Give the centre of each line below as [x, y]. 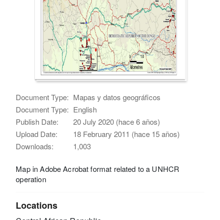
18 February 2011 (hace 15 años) [127, 134]
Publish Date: [37, 121]
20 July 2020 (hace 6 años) [117, 121]
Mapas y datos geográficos [117, 97]
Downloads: [35, 146]
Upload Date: [37, 134]
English [85, 109]
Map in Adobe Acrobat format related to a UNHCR [98, 168]
